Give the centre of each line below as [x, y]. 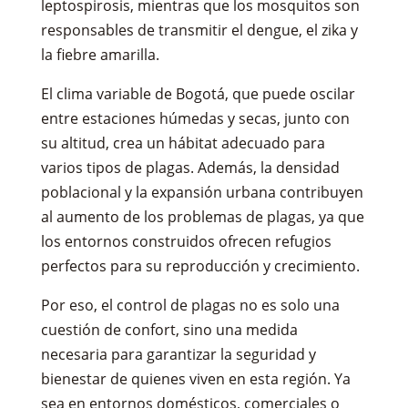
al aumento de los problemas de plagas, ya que [202, 216]
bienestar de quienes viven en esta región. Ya [195, 378]
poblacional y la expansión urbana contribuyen [202, 192]
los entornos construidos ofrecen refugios [186, 241]
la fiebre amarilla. [100, 54]
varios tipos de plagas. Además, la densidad [190, 167]
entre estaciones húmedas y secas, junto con [195, 118]
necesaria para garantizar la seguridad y [178, 354]
